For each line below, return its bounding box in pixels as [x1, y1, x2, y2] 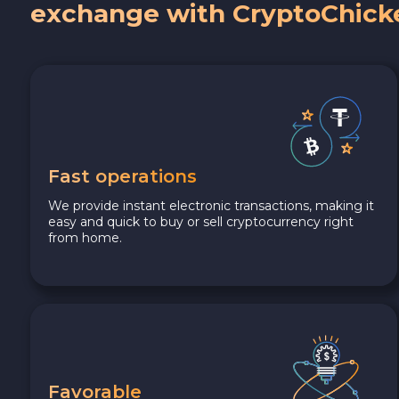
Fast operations [48, 165, 197, 187]
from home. [48, 229, 122, 246]
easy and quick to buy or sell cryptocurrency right [48, 213, 354, 230]
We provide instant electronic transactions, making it [48, 197, 374, 214]
